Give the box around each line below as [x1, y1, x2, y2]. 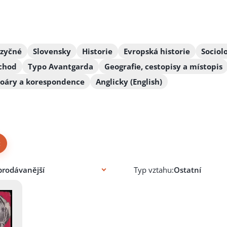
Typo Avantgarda [28, 61, 93, 72]
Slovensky [33, 46, 71, 57]
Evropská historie [124, 46, 190, 57]
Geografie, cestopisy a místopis [104, 61, 222, 72]
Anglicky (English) [96, 77, 162, 87]
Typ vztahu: [134, 164, 174, 175]
